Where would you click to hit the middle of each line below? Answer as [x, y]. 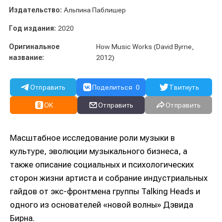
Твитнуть [184, 87]
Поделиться [112, 87]
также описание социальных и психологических [102, 165]
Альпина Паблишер [95, 10]
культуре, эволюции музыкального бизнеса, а [99, 151]
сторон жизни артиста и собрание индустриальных [109, 178]
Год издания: [32, 28]
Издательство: [35, 10]
